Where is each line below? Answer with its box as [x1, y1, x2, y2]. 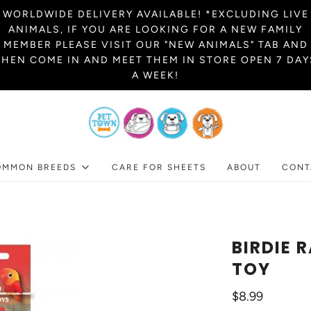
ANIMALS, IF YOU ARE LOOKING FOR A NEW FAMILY [8, 24, 303, 35]
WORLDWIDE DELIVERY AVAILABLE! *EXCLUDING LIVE [2, 8, 309, 20]
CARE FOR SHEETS [111, 162, 206, 172]
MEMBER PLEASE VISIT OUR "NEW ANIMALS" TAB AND [3, 39, 308, 51]
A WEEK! [132, 69, 179, 81]
